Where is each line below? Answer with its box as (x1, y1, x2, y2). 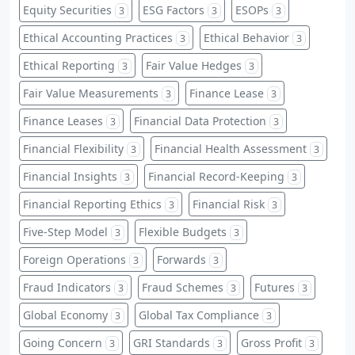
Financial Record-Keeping (148, 168, 284, 184)
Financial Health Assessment (155, 140, 307, 156)
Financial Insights (23, 168, 117, 184)
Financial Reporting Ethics (23, 196, 162, 212)
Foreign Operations (23, 251, 126, 267)
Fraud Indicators (23, 279, 111, 295)
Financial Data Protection (134, 113, 266, 128)
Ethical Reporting (23, 57, 115, 73)
